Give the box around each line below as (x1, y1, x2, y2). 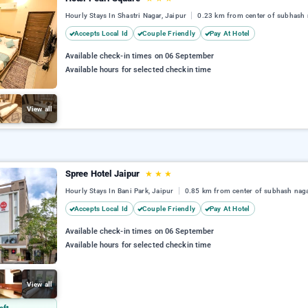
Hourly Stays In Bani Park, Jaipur (65, 187, 176, 195)
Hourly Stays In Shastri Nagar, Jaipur (65, 12, 189, 20)
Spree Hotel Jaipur (65, 168, 142, 179)
